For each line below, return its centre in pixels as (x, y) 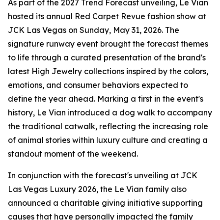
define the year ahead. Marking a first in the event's (106, 99)
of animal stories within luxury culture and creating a (108, 140)
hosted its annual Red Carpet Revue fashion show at (107, 16)
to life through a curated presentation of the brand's (107, 57)
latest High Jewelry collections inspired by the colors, (108, 71)
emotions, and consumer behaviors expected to (98, 85)
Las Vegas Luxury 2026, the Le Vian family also (97, 189)
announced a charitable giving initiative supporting (105, 203)
